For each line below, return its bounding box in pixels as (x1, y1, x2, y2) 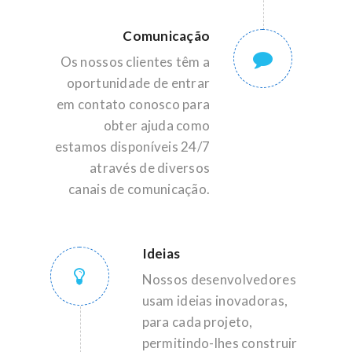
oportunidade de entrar (67, 75, 211, 91)
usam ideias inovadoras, (141, 292, 288, 309)
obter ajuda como (103, 117, 211, 134)
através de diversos (90, 159, 211, 176)
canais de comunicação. (68, 181, 211, 197)
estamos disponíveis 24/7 (54, 138, 211, 155)
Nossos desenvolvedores (141, 271, 296, 288)
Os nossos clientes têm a (60, 53, 211, 70)
